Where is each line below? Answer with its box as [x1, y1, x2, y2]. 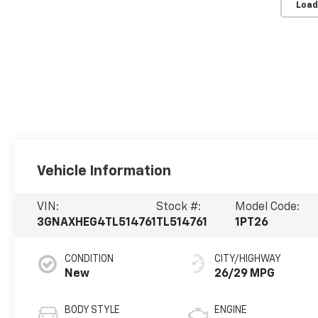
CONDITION [65, 254, 114, 265]
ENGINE [214, 305, 248, 316]
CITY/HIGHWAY [214, 254, 282, 265]
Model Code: [235, 202, 300, 214]
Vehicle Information [37, 163, 172, 178]
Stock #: [156, 202, 202, 214]
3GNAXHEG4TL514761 [37, 217, 157, 229]
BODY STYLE [65, 305, 121, 316]
